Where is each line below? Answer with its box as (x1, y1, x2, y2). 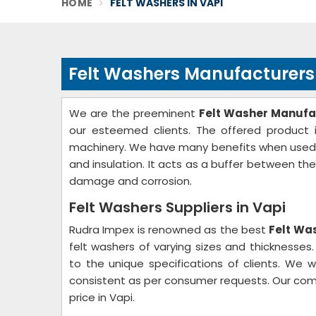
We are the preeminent (69, 106, 199, 121)
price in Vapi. (69, 290, 135, 305)
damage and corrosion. (69, 174, 192, 188)
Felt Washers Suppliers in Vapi (69, 197, 286, 217)
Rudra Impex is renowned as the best (69, 222, 269, 237)
